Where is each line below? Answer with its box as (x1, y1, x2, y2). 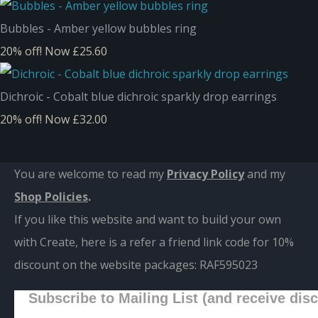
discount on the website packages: (14, 256, 197, 273)
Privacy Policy (167, 165, 244, 182)
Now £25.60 (45, 43, 107, 59)
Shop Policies (14, 188, 88, 204)
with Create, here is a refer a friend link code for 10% (14, 234, 294, 250)
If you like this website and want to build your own (14, 211, 281, 227)
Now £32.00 (45, 111, 107, 127)
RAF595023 (199, 256, 258, 273)
